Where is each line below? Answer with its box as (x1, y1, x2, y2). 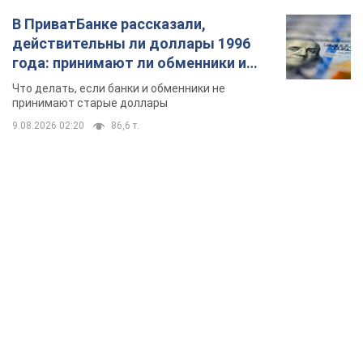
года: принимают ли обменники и (12, 53, 246, 71)
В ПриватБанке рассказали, (12, 15, 206, 32)
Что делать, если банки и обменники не (12, 81, 225, 95)
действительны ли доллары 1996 (12, 34, 250, 52)
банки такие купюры (12, 73, 157, 91)
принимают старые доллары (12, 96, 168, 109)
